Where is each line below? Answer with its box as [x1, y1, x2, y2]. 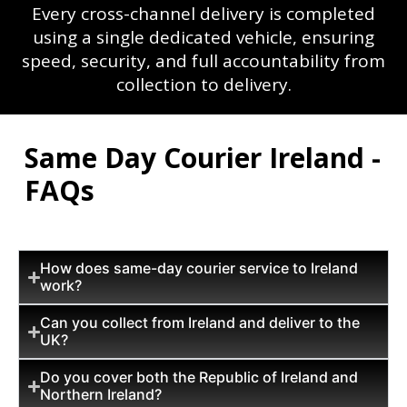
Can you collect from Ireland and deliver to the [40, 313, 361, 332]
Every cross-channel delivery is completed [32, 2, 375, 25]
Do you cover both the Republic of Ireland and [40, 368, 359, 386]
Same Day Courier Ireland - [25, 139, 381, 176]
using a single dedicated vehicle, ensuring [33, 25, 374, 49]
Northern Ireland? [40, 385, 163, 403]
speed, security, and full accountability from [22, 49, 385, 73]
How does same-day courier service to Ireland [40, 259, 359, 277]
